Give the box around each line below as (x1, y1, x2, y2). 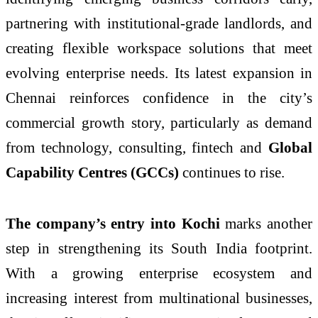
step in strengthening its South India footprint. (6, 240, 312, 257)
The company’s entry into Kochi (6, 215, 220, 232)
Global (268, 139, 312, 156)
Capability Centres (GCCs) (6, 164, 179, 181)
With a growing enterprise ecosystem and (6, 265, 312, 282)
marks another (219, 215, 313, 232)
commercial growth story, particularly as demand (6, 114, 312, 131)
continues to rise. (179, 164, 285, 181)
